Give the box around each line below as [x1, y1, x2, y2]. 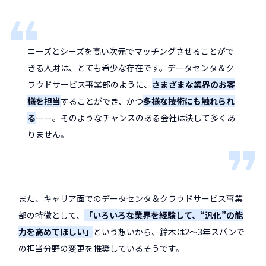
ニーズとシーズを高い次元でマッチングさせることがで [27, 45, 235, 58]
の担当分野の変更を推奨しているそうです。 [18, 242, 185, 255]
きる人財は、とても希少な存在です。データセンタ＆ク [27, 62, 235, 74]
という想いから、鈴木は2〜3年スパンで [93, 226, 245, 238]
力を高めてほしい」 [18, 226, 94, 238]
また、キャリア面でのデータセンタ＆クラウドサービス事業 [18, 192, 243, 205]
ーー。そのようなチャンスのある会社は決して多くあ [36, 112, 236, 124]
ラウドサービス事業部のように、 [27, 78, 153, 91]
